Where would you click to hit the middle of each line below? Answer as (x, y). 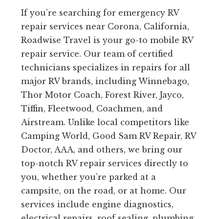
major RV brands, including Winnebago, (105, 81)
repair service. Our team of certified (97, 54)
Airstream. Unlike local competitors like (105, 122)
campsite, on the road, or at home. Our (103, 191)
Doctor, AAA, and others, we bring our (101, 150)
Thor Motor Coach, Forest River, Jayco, (102, 95)
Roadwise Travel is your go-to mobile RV (107, 40)
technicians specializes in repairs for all (105, 68)
